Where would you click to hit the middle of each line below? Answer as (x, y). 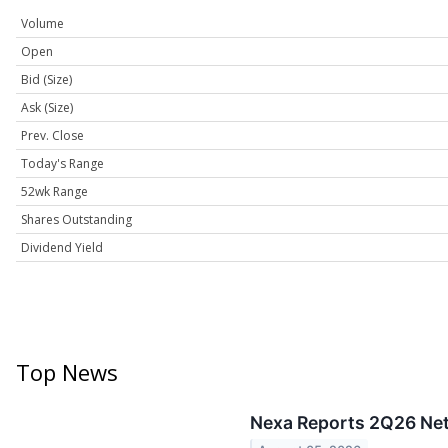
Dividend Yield (62, 248)
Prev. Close (52, 136)
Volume (42, 24)
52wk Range (54, 192)
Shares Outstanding (76, 220)
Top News (67, 372)
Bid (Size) (46, 80)
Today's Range (62, 164)
